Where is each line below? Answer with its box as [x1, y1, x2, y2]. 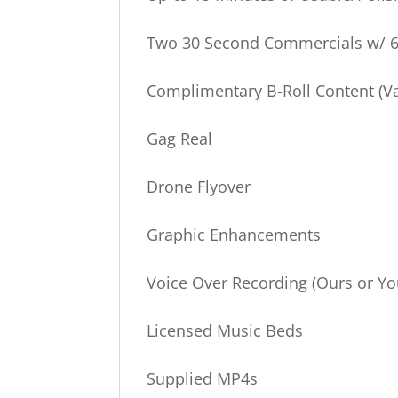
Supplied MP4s [147, 368, 259, 389]
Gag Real [147, 128, 213, 149]
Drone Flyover [147, 176, 251, 197]
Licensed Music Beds [147, 320, 304, 341]
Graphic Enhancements [147, 224, 322, 245]
